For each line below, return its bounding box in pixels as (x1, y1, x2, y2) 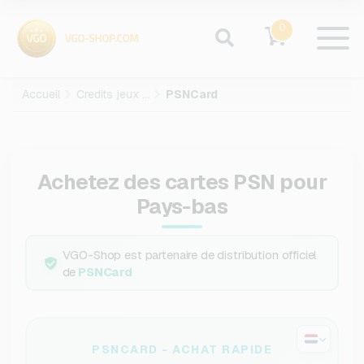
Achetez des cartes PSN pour (37, 168, 327, 196)
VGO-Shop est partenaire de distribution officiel (62, 246, 318, 262)
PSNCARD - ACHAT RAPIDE (92, 342, 272, 357)
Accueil (22, 87, 60, 102)
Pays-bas (136, 193, 228, 220)
